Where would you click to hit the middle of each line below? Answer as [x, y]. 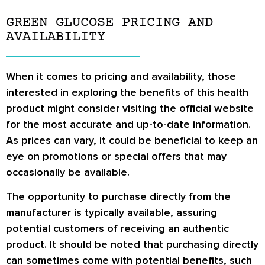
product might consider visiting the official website [130, 108]
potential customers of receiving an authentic [117, 229]
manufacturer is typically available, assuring [112, 213]
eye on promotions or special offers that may [116, 156]
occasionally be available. [68, 172]
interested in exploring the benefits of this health [127, 92]
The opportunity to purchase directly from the [118, 197]
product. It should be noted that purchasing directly [132, 245]
